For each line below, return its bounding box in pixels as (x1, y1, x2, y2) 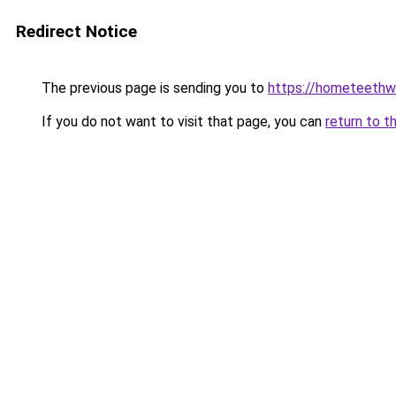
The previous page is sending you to (38, 80, 268, 96)
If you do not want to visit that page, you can (38, 113, 325, 130)
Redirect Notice (16, 21, 137, 42)
